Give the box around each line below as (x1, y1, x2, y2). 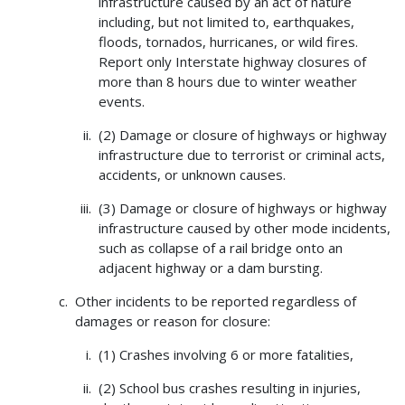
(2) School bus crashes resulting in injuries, (98, 379, 361, 398)
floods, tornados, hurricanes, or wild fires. (98, 33, 358, 52)
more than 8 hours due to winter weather (98, 72, 357, 91)
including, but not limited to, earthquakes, (98, 13, 354, 32)
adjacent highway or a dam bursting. (98, 259, 323, 278)
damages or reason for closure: (74, 312, 270, 331)
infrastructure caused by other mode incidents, (98, 219, 391, 238)
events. (98, 92, 145, 111)
